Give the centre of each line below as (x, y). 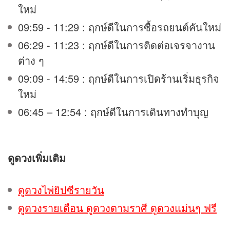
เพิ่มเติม (49, 158)
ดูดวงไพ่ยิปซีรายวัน (61, 189)
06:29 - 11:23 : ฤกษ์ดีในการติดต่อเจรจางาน (117, 45)
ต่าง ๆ (45, 60)
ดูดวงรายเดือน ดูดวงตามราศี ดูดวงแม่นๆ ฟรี (117, 207)
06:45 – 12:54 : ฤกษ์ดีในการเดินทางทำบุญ (118, 111)
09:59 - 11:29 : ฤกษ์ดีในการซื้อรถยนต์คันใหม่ (120, 27)
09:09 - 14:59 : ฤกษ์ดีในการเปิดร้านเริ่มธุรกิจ (119, 78)
